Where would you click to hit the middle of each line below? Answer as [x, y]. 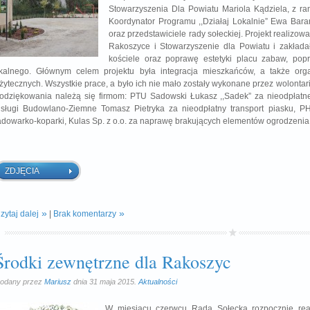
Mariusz [58, 282]
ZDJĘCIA [22, 171]
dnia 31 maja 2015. [105, 282]
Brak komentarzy [85, 214]
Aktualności [158, 282]
